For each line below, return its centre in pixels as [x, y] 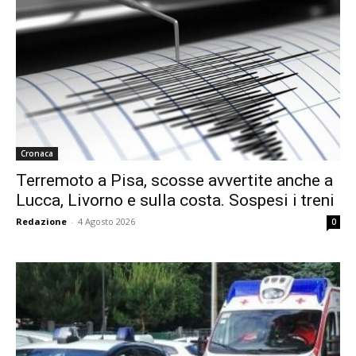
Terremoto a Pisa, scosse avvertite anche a [174, 180]
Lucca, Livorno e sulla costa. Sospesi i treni [175, 200]
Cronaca [37, 153]
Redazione [41, 221]
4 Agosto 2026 [106, 221]
